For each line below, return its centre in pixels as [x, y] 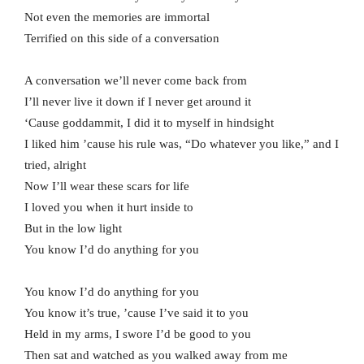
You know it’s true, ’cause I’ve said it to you [136, 312]
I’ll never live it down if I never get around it [138, 101]
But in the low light [73, 228]
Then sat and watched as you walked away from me [156, 355]
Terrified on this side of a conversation [122, 38]
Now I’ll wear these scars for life [107, 186]
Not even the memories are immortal [117, 17]
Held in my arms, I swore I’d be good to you [138, 334]
